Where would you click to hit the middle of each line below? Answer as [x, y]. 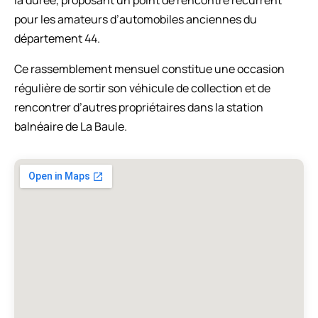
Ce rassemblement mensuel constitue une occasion [149, 68]
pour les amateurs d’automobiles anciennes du [136, 19]
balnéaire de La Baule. [71, 126]
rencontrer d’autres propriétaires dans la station [139, 107]
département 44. [57, 38]
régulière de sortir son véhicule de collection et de [142, 88]
